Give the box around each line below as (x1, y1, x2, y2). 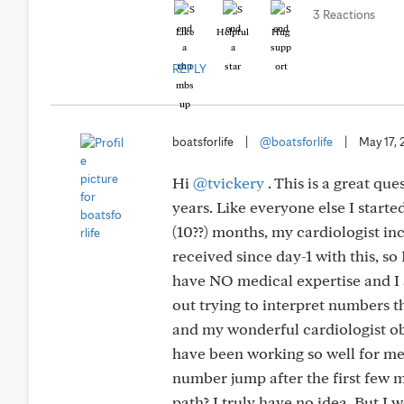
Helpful (216, 25, 249, 38)
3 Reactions (313, 7, 375, 22)
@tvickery (193, 173, 264, 192)
